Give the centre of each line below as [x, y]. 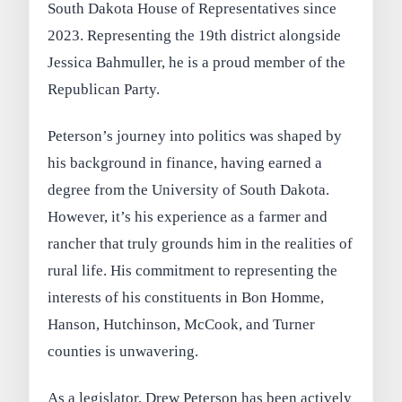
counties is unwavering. [123, 351]
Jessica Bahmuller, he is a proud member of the [197, 62]
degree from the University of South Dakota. [189, 189]
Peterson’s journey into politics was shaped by [195, 135]
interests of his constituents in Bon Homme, [186, 297]
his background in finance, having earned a [185, 162]
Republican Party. [104, 89]
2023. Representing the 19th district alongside [195, 35]
